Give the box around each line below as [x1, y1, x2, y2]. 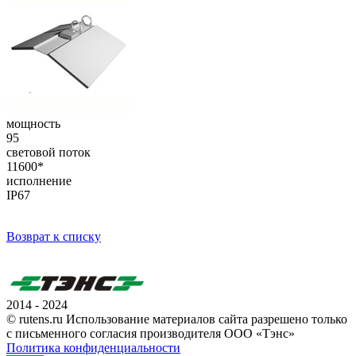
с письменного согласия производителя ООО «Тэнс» [6, 327, 295, 341]
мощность [6, 117, 60, 131]
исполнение [6, 174, 72, 188]
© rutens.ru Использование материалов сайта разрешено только [6, 312, 347, 327]
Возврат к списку [6, 230, 101, 244]
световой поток [6, 145, 91, 160]
